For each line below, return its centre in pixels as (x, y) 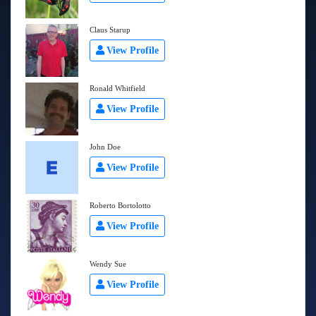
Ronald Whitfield (117, 88)
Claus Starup (110, 30)
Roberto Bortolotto (120, 205)
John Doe (105, 147)
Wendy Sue (108, 264)
